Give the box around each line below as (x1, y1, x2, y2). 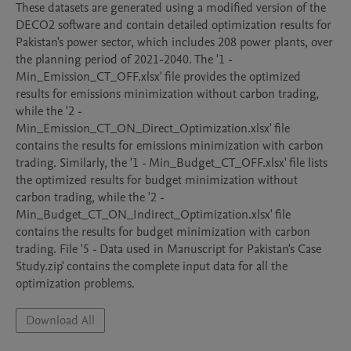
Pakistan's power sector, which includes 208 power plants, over (16, 34, 333, 51)
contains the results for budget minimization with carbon (16, 223, 310, 241)
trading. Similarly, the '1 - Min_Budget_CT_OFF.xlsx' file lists (16, 154, 327, 172)
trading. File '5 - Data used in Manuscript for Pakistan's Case (16, 241, 321, 258)
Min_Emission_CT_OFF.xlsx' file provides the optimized (16, 68, 301, 85)
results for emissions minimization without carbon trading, (16, 85, 319, 103)
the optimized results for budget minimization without (16, 172, 298, 189)
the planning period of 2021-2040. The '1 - (16, 51, 232, 68)
